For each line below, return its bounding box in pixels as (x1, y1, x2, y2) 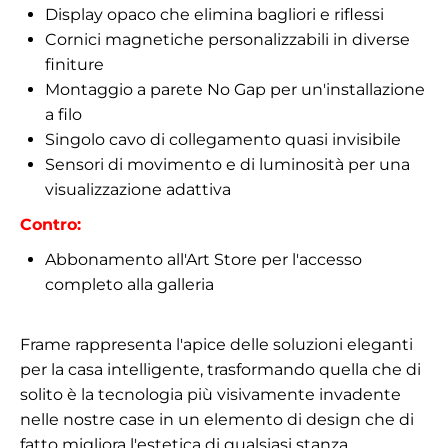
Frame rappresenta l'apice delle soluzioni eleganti (20, 334, 413, 354)
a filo (45, 104, 82, 124)
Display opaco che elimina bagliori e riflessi (45, 4, 384, 24)
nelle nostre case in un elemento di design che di (20, 409, 414, 429)
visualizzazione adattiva (45, 179, 231, 199)
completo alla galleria (45, 274, 214, 294)
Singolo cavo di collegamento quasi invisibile (45, 129, 401, 149)
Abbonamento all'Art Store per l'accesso (45, 249, 362, 269)
